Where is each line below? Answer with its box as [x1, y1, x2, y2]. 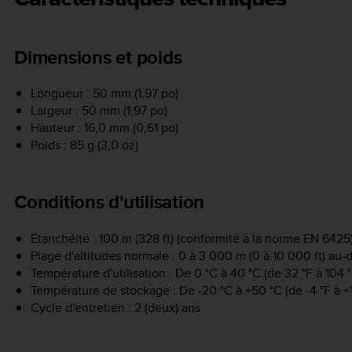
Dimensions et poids [14, 43, 182, 71]
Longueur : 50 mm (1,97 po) [30, 84, 178, 103]
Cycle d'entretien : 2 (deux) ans [30, 298, 200, 317]
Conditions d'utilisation [14, 188, 204, 216]
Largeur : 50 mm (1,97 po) [30, 101, 167, 120]
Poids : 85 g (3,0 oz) [30, 136, 138, 155]
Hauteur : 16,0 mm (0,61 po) [30, 119, 178, 137]
